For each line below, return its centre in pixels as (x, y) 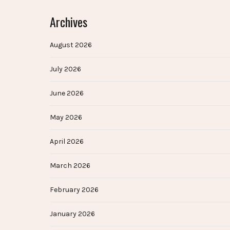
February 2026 (74, 190)
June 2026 (67, 93)
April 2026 (67, 142)
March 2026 (70, 166)
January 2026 (72, 214)
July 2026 (65, 69)
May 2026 (66, 118)
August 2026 (71, 45)
